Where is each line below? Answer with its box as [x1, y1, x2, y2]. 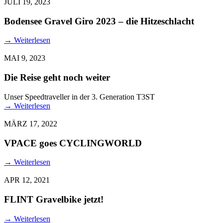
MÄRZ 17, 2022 [4, 119, 57, 128]
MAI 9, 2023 [4, 54, 45, 63]
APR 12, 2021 [4, 176, 50, 185]
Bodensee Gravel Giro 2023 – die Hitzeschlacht [4, 15, 194, 26]
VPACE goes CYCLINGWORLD [4, 137, 142, 148]
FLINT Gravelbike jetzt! [4, 194, 104, 205]
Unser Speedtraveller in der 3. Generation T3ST [4, 92, 155, 101]
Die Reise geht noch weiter [4, 72, 110, 83]
